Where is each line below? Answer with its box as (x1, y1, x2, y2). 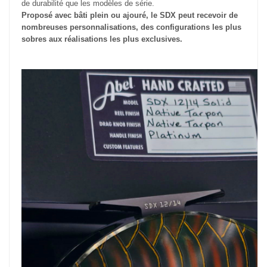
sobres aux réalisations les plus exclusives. (21, 35, 182, 44)
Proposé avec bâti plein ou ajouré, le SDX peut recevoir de (21, 11, 238, 20)
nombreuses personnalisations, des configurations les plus (21, 23, 241, 32)
